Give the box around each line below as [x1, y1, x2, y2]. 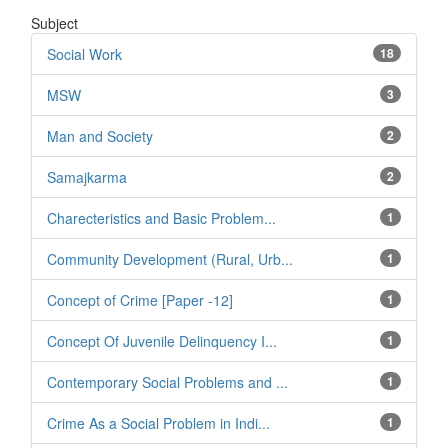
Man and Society [47, 126, 153, 147]
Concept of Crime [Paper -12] [47, 290, 233, 311]
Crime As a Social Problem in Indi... [47, 413, 270, 434]
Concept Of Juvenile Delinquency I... [47, 331, 277, 352]
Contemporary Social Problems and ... [47, 372, 288, 393]
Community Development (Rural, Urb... [47, 249, 293, 270]
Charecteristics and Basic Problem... [47, 208, 276, 229]
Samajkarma [47, 167, 127, 188]
